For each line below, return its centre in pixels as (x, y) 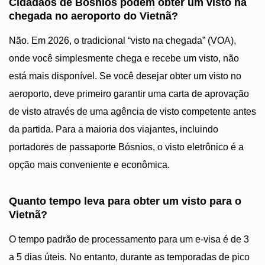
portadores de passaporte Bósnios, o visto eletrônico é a (126, 147)
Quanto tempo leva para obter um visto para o (125, 201)
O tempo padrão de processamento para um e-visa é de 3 (129, 239)
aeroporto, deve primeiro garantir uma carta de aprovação (129, 94)
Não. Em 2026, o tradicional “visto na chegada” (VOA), (122, 41)
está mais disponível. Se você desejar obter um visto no (125, 76)
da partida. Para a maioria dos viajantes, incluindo (114, 129)
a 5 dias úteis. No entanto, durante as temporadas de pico (129, 257)
